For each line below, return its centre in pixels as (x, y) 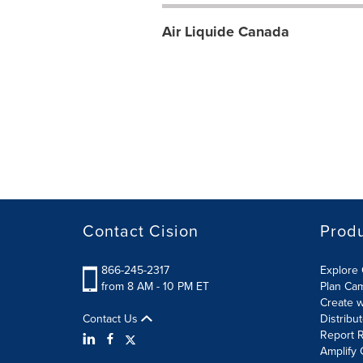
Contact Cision (141, 231)
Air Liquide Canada (225, 32)
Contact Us (112, 319)
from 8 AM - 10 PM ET (155, 286)
